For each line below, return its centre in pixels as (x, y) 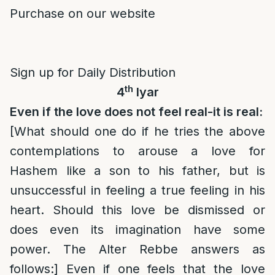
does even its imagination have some (137, 230)
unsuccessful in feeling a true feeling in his (137, 190)
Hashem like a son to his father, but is (137, 171)
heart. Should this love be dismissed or (137, 210)
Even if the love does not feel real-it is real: (136, 112)
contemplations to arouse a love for (137, 151)
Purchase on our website (83, 14)
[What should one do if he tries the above (137, 131)
